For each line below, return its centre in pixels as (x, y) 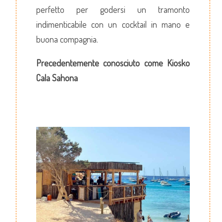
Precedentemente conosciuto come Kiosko (113, 63)
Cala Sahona (57, 78)
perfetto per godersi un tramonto (113, 9)
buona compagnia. (67, 39)
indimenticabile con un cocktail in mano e (113, 24)
